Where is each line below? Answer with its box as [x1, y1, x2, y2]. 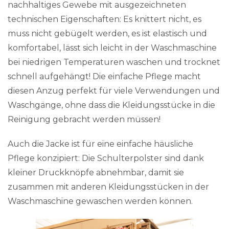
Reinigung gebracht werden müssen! [8, 114, 161, 125]
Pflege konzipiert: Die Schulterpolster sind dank [8, 153, 204, 164]
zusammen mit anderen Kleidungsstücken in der [8, 182, 209, 192]
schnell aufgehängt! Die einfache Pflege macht [8, 72, 201, 82]
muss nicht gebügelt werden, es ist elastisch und [8, 29, 207, 39]
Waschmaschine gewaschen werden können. [8, 196, 193, 207]
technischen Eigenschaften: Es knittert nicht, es [8, 14, 201, 25]
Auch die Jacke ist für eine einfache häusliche [8, 139, 193, 149]
